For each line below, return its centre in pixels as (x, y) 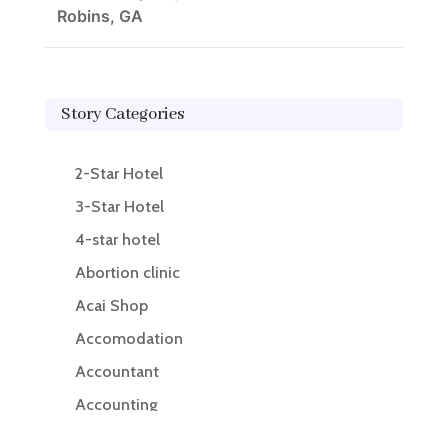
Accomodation (128, 338)
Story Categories (122, 114)
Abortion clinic (127, 272)
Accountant (116, 371)
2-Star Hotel (118, 173)
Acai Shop (111, 305)
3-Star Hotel (119, 206)
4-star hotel (117, 239)
